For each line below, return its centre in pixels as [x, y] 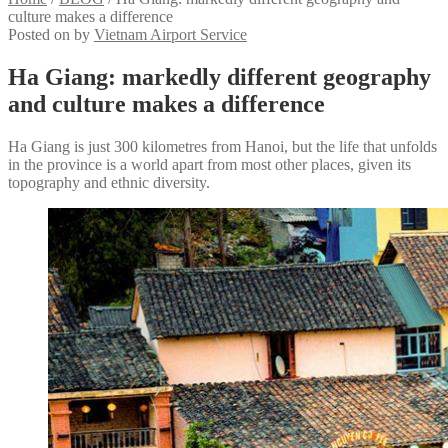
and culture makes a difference [166, 103]
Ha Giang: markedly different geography [219, 76]
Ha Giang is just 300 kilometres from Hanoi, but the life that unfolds [222, 146]
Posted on [41, 34]
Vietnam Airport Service [170, 34]
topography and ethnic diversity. [109, 182]
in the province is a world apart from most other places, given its [209, 164]
